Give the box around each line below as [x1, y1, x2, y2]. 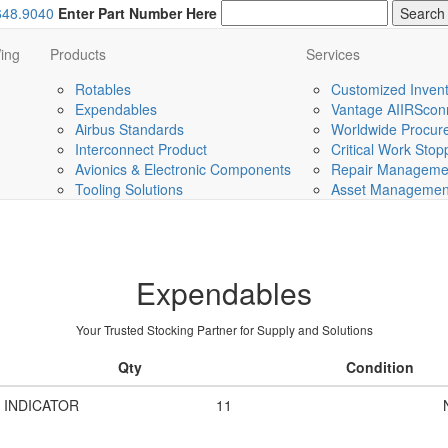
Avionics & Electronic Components [75, 159, 291, 179]
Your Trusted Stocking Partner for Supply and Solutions [75, 321, 373, 338]
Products [50, 44, 106, 64]
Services [306, 44, 360, 64]
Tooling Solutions [75, 179, 183, 199]
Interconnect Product [75, 139, 207, 159]
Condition [346, 357, 414, 377]
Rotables [75, 79, 131, 99]
